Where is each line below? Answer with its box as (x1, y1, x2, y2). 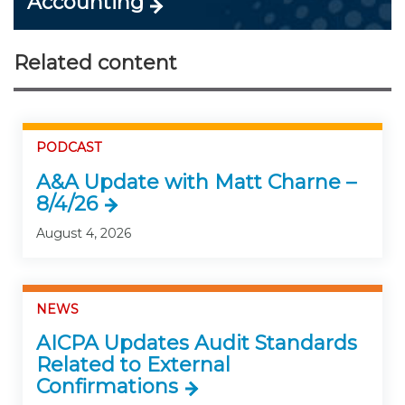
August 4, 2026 (36, 224, 131, 241)
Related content (14, 51, 177, 76)
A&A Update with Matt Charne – (36, 169, 356, 194)
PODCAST (36, 139, 101, 156)
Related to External (36, 353, 231, 378)
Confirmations (36, 374, 178, 400)
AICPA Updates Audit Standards (36, 331, 357, 356)
